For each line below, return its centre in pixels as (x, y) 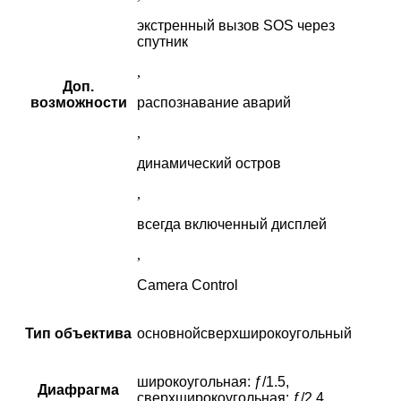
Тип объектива (78, 334)
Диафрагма (78, 390)
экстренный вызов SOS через (236, 26)
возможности (78, 103)
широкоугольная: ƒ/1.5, (213, 382)
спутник (162, 42)
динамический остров (209, 164)
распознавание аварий (214, 103)
